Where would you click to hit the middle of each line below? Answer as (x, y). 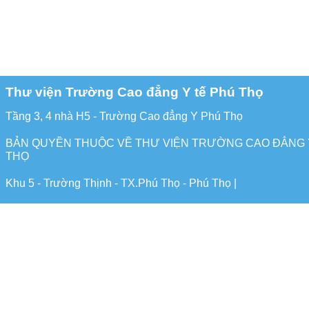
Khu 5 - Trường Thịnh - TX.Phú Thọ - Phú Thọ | (121, 183)
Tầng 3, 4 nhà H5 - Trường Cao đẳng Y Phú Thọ (124, 116)
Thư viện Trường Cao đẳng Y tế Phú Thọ (134, 92)
